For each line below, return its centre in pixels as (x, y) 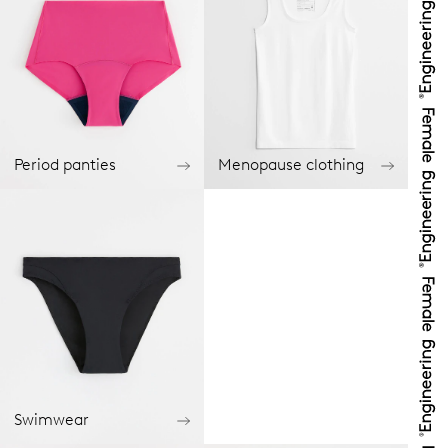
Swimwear (51, 420)
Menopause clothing (291, 165)
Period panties (65, 165)
